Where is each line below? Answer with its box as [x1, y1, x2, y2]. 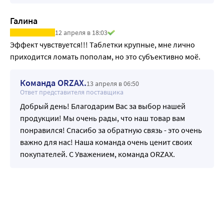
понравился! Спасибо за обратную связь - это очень [20, 125, 202, 135]
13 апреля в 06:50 [86, 79, 139, 88]
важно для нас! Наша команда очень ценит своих [20, 137, 192, 147]
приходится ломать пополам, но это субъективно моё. [10, 51, 200, 62]
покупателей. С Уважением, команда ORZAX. [20, 149, 175, 159]
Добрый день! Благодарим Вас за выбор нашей [20, 101, 185, 111]
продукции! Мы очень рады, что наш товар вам [20, 113, 185, 123]
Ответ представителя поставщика [20, 87, 123, 97]
